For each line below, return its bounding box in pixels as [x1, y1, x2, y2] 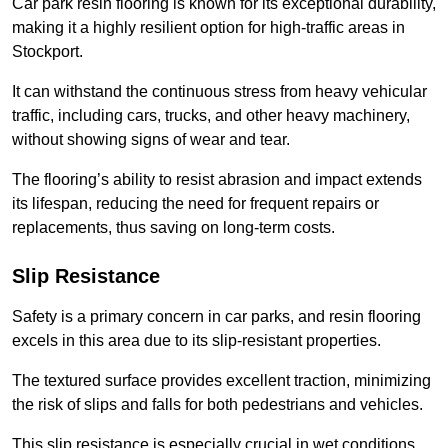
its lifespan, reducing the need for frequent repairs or [12, 195, 379, 213]
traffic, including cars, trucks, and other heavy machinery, [12, 107, 410, 125]
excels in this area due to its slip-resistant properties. [12, 332, 381, 350]
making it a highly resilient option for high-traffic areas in [12, 19, 405, 37]
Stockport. [12, 43, 83, 61]
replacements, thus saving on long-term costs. [12, 219, 335, 237]
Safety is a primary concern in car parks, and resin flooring [12, 308, 421, 326]
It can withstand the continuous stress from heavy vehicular [12, 83, 427, 101]
